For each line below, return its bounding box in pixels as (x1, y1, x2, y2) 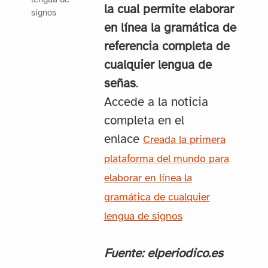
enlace (103, 133, 143, 147)
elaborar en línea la (103, 173, 192, 184)
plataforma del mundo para (103, 154, 229, 165)
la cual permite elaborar (103, 3, 234, 17)
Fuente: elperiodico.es (103, 247, 223, 261)
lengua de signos (103, 211, 182, 223)
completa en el (103, 114, 184, 128)
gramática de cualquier (103, 192, 210, 203)
